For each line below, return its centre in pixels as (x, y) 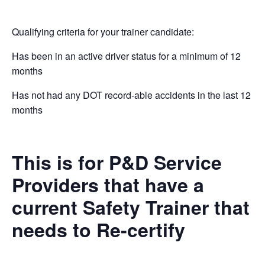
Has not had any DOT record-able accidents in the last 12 (131, 95)
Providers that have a (108, 185)
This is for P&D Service (117, 162)
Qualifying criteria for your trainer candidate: (103, 32)
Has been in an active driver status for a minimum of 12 (126, 56)
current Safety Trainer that (131, 207)
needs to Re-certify (98, 230)
